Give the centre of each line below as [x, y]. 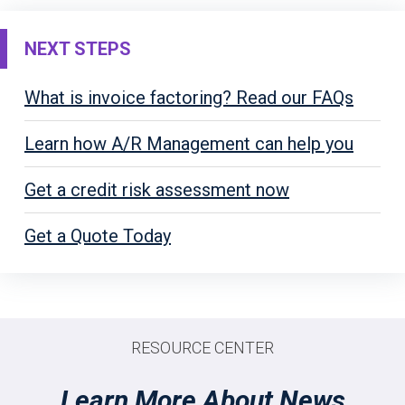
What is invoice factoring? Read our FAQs [189, 98]
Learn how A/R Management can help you [189, 144]
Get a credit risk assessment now [157, 190]
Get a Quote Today [98, 236]
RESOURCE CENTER [202, 348]
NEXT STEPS [78, 49]
